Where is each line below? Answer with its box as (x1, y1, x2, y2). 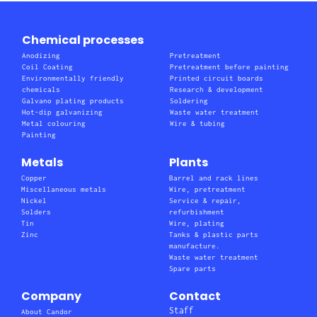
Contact (169, 288, 221, 304)
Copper (21, 174, 47, 182)
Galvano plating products (22, 97, 124, 105)
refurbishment (169, 208, 224, 216)
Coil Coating (22, 63, 73, 71)
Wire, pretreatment (169, 185, 246, 193)
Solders (21, 208, 51, 216)
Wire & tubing (169, 120, 225, 127)
